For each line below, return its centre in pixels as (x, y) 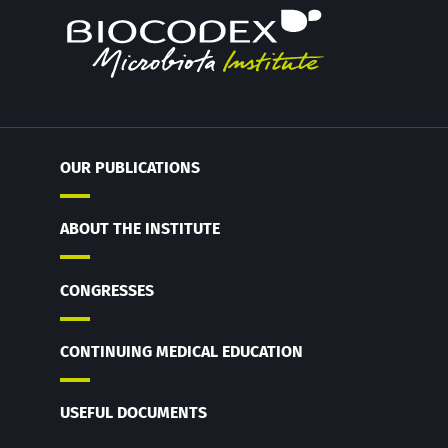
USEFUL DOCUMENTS (133, 412)
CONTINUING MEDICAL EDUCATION (181, 351)
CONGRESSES (107, 290)
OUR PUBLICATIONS (130, 168)
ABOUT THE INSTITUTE (140, 229)
